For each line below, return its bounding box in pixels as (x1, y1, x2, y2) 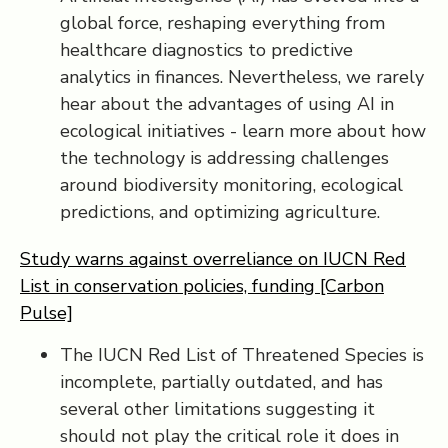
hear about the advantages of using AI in (60, 92, 394, 116)
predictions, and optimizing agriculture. (60, 200, 380, 224)
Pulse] (20, 301, 73, 325)
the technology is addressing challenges (60, 146, 389, 170)
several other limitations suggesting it (60, 397, 375, 421)
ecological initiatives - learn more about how (60, 119, 426, 143)
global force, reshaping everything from (60, 11, 385, 35)
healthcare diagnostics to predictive (60, 38, 353, 62)
